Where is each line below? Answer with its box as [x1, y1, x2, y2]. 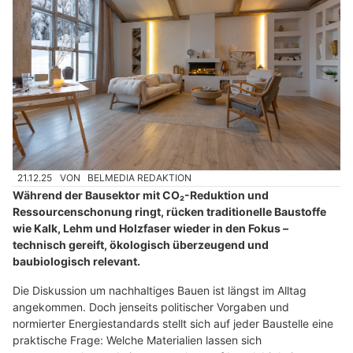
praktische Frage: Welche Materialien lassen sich [13, 333, 262, 347]
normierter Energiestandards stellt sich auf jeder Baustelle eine [13, 316, 333, 330]
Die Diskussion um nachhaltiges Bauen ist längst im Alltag [13, 283, 307, 297]
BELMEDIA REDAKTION [87, 172, 192, 184]
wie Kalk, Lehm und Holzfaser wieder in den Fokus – [13, 221, 288, 235]
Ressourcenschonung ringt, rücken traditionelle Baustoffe [13, 204, 326, 218]
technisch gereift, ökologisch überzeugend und [13, 237, 269, 251]
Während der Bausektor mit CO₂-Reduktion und [13, 188, 269, 202]
